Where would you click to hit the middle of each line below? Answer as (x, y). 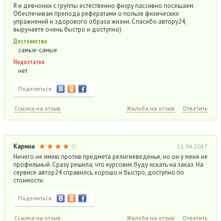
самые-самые (37, 50)
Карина (24, 146)
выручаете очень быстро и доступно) (67, 29)
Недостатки (29, 62)
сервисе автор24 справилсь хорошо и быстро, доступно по (98, 172)
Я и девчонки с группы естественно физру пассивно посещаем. (104, 6)
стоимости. (29, 180)
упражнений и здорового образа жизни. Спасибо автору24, (99, 21)
